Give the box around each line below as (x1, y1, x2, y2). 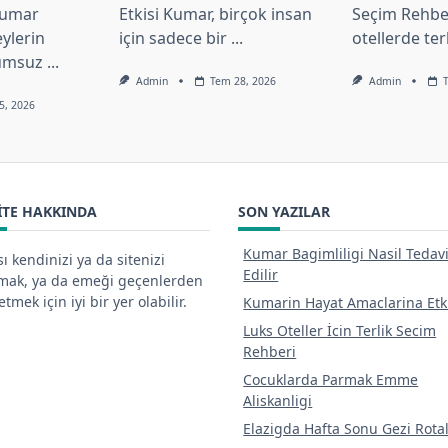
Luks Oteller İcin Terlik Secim (243, 321, 437, 341)
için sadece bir (119, 27, 228, 50)
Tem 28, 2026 (210, 74, 277, 89)
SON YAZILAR (238, 202, 330, 222)
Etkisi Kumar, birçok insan (119, 3, 313, 26)
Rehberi (243, 342, 297, 362)
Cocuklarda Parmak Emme (243, 370, 419, 390)
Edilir (243, 265, 279, 285)
